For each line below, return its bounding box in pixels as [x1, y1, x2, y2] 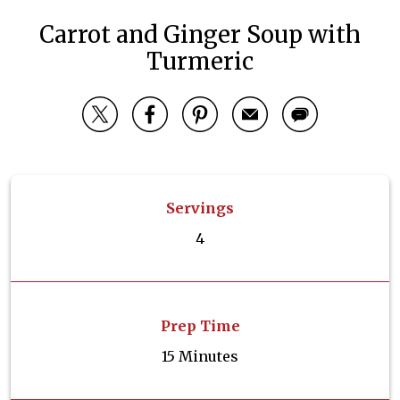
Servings [166, 199, 234, 218]
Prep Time [160, 317, 240, 336]
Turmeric [146, 47, 254, 77]
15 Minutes [162, 347, 238, 366]
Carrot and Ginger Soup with [39, 21, 361, 50]
